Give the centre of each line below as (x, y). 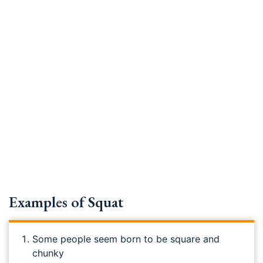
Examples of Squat (66, 202)
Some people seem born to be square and (126, 239)
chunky (48, 253)
